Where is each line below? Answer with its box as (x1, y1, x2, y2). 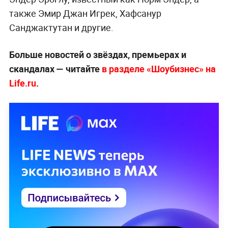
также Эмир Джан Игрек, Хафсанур (9, 7, 161, 19)
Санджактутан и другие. (9, 21, 113, 34)
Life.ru (9, 76, 36, 89)
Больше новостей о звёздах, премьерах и (9, 48, 186, 61)
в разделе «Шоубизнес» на (101, 62, 216, 75)
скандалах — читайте (9, 62, 102, 75)
